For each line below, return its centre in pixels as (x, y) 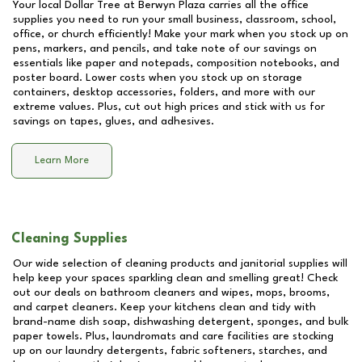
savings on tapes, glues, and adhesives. (114, 121)
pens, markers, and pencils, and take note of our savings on (165, 48)
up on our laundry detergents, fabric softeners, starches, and (170, 351)
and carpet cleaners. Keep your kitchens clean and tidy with (164, 307)
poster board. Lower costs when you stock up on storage (158, 78)
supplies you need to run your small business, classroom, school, (175, 19)
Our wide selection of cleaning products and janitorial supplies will (180, 263)
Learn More (62, 161)
